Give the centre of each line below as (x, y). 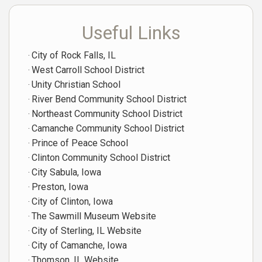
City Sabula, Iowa (66, 172)
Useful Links (131, 32)
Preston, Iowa (60, 187)
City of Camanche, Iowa (79, 245)
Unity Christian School (76, 84)
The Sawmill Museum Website (94, 216)
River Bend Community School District (109, 99)
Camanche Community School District (108, 128)
